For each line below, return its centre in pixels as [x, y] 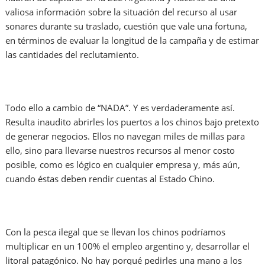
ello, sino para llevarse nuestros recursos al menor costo [120, 151]
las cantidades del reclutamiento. [72, 55]
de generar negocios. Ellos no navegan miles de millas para [125, 136]
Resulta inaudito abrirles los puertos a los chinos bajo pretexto [132, 122]
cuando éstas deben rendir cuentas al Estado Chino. [110, 179]
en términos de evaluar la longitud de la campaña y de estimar [132, 41]
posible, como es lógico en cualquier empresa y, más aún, [123, 165]
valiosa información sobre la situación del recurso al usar [122, 12]
